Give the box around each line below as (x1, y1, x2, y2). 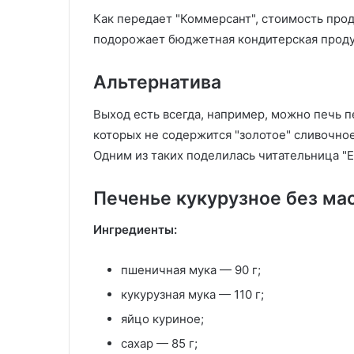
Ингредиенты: (93, 222, 177, 237)
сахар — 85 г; (121, 336, 198, 351)
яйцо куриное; (121, 311, 204, 326)
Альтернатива (93, 71, 221, 93)
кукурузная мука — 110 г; (121, 287, 264, 302)
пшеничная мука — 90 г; (121, 262, 261, 277)
